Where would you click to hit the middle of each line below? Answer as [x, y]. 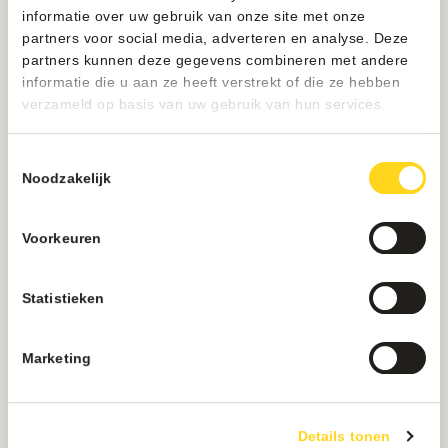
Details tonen [344, 435]
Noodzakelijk [67, 177]
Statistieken [63, 297]
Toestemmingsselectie [78, 158]
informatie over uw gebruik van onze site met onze [194, 15]
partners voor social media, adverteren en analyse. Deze [215, 37]
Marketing [56, 357]
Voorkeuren [61, 237]
